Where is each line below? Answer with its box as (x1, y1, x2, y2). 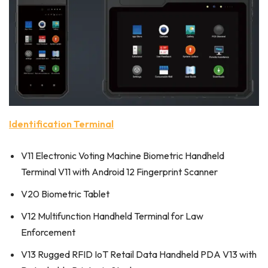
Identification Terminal (9, 118, 114, 130)
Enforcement (21, 226, 75, 239)
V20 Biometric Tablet (21, 188, 109, 200)
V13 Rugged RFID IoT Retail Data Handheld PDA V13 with (21, 248, 257, 261)
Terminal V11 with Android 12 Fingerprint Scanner (21, 166, 218, 178)
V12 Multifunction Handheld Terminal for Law (21, 210, 203, 223)
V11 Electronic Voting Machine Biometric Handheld (21, 150, 224, 162)
